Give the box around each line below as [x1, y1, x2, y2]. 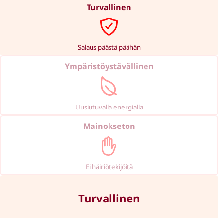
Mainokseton [83, 120, 135, 131]
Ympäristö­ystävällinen [64, 60, 154, 72]
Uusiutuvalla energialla [75, 102, 143, 111]
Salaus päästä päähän [77, 42, 141, 52]
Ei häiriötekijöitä [85, 162, 133, 171]
